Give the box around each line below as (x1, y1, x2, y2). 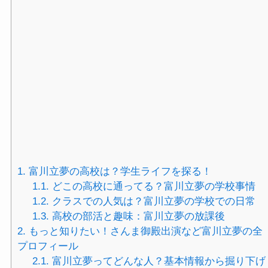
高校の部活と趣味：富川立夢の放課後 (49, 210, 226, 222)
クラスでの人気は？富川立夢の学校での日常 (49, 195, 256, 207)
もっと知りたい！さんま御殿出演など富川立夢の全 (25, 225, 263, 237)
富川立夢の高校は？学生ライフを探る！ (25, 165, 212, 177)
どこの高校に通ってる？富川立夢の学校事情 (49, 180, 256, 192)
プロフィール (17, 240, 78, 252)
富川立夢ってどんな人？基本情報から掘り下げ (49, 255, 266, 267)
